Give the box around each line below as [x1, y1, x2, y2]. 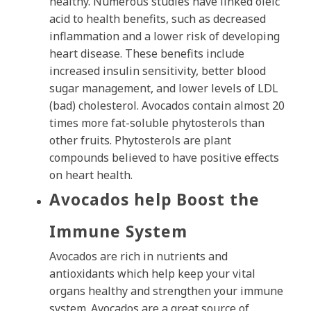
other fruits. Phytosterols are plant [49, 133, 231, 149]
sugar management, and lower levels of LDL [49, 81, 278, 96]
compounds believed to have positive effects [49, 150, 279, 166]
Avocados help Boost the [49, 189, 260, 211]
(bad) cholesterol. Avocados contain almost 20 [49, 98, 285, 114]
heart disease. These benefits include [49, 46, 244, 62]
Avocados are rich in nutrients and [49, 249, 228, 264]
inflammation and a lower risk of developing [49, 28, 280, 44]
